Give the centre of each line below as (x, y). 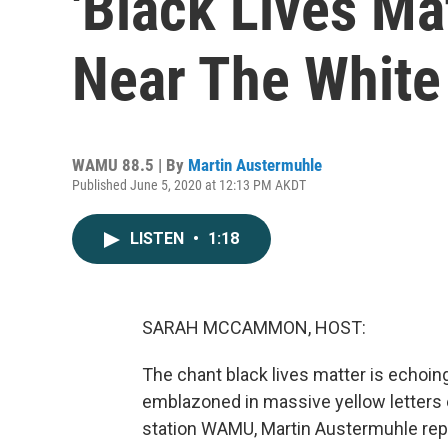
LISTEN (159, 238)
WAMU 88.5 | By (130, 165)
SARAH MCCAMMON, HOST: (254, 327)
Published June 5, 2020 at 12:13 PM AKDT (189, 185)
